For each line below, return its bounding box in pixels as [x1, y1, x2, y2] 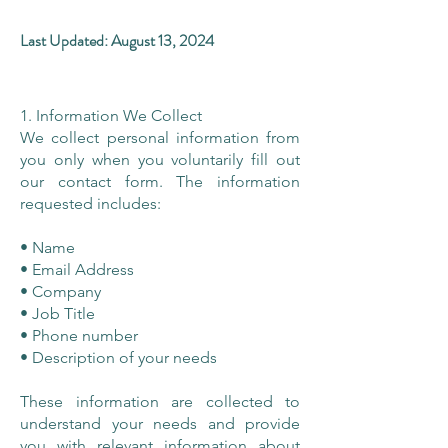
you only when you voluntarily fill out [20, 150, 300, 169]
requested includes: [20, 194, 161, 213]
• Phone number [20, 326, 138, 345]
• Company [20, 282, 101, 301]
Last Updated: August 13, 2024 [20, 29, 214, 52]
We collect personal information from [20, 128, 300, 147]
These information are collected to [20, 392, 300, 411]
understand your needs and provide [20, 414, 300, 433]
